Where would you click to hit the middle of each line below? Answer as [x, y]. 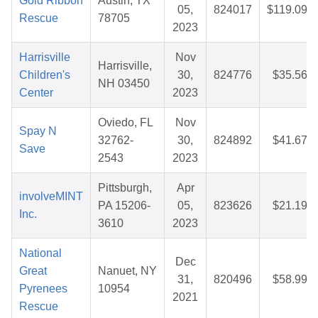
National [40, 253]
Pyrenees [43, 289]
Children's [45, 75]
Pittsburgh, [125, 188]
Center [36, 93]
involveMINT [51, 197]
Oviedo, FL [126, 123]
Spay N [38, 131]
